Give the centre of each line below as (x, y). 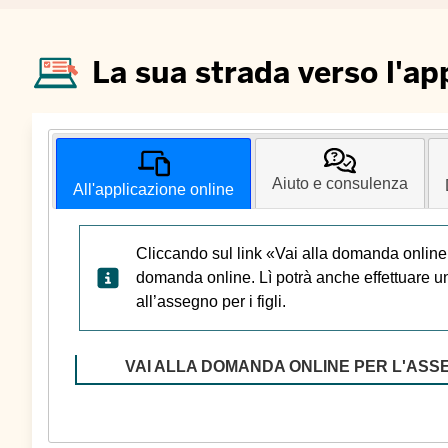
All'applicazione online (154, 190)
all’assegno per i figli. (211, 302)
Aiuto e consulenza (339, 184)
